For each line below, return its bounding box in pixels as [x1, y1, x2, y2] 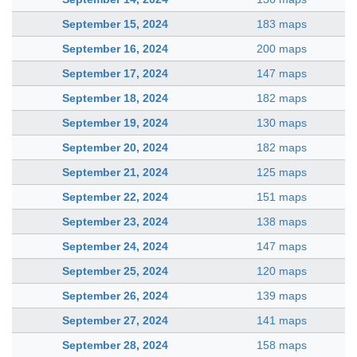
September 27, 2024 [62, 314, 168, 327]
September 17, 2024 [62, 67, 168, 80]
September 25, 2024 [62, 265, 168, 277]
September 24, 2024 [62, 240, 168, 253]
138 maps [257, 215, 307, 228]
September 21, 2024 [62, 166, 168, 178]
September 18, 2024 [62, 92, 168, 104]
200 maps [257, 42, 307, 55]
